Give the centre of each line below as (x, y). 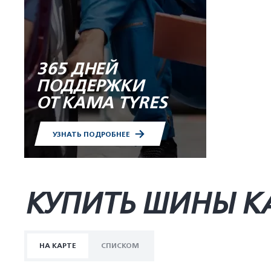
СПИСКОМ (120, 246)
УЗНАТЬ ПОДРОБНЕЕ (92, 134)
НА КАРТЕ (58, 246)
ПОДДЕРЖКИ (90, 86)
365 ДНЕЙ (77, 69)
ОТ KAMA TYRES (102, 103)
